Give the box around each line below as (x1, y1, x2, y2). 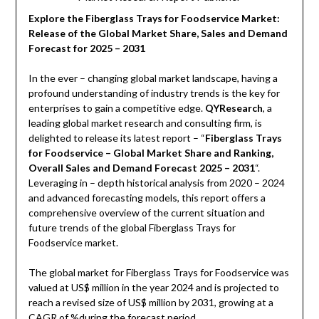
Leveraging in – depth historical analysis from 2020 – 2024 (28, 177, 285, 189)
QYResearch (204, 102, 263, 115)
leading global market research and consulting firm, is (28, 117, 262, 130)
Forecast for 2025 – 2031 (28, 42, 145, 55)
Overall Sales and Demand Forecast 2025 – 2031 (28, 162, 255, 174)
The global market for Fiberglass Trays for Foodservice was (28, 266, 289, 279)
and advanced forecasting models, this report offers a (28, 192, 266, 204)
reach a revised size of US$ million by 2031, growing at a (28, 296, 273, 309)
